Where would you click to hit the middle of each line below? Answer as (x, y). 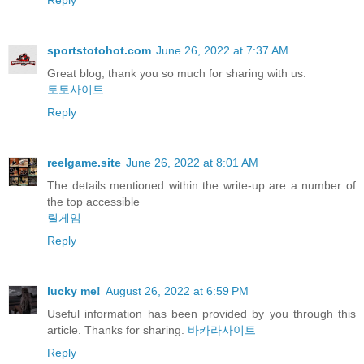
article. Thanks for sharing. (117, 329)
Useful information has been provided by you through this (201, 313)
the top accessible (93, 201)
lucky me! (74, 290)
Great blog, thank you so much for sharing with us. (177, 73)
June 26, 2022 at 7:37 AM (222, 50)
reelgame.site (84, 162)
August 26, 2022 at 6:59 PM (177, 290)
